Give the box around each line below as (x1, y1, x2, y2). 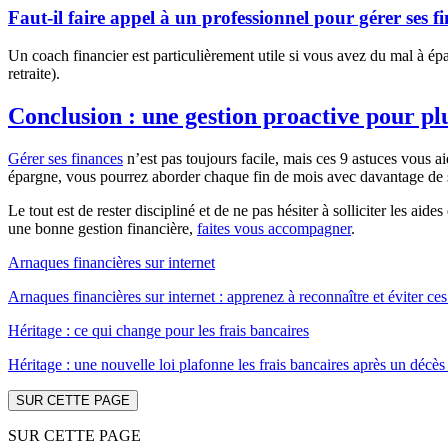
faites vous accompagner (197, 220, 351, 238)
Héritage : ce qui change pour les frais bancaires (8, 322, 309, 340)
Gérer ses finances (8, 150, 123, 168)
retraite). (8, 65, 60, 83)
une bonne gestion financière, (8, 220, 197, 238)
